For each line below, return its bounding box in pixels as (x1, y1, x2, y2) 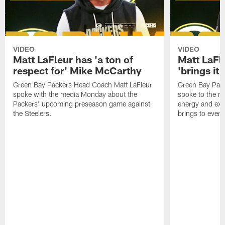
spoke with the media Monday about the (13, 90, 138, 99)
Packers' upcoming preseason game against (13, 99, 151, 108)
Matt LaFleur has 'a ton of (13, 53, 134, 66)
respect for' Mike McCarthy (13, 64, 142, 77)
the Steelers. (13, 109, 52, 118)
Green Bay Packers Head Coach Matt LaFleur (13, 80, 153, 89)
